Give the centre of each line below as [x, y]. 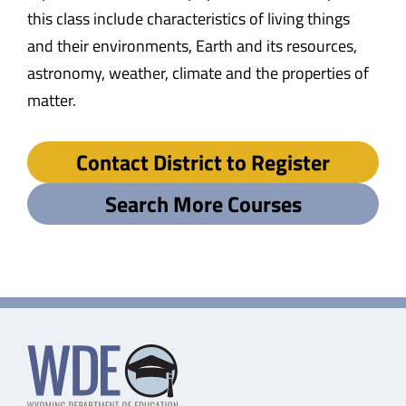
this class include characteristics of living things [188, 18]
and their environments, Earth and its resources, [192, 45]
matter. [52, 100]
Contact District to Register [203, 162]
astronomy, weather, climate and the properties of [198, 72]
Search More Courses [203, 203]
